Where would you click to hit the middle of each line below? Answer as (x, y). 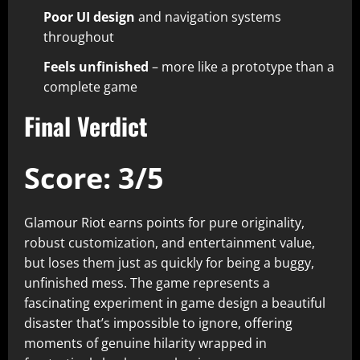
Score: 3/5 (94, 178)
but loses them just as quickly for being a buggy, (169, 263)
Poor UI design (89, 17)
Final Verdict (86, 126)
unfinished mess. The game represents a (147, 283)
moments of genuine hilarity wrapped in (145, 343)
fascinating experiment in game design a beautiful (175, 303)
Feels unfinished (96, 67)
